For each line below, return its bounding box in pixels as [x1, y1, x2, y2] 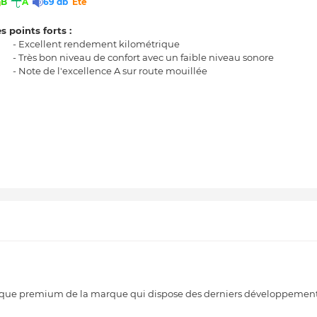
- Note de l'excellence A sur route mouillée [13, 64, 207, 76]
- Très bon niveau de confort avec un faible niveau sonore [13, 51, 274, 63]
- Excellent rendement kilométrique [13, 38, 180, 50]
